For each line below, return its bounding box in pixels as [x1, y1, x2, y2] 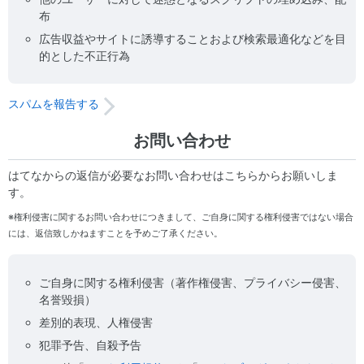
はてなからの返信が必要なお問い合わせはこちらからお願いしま [8, 168, 338, 182]
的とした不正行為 [39, 49, 130, 63]
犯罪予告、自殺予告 [39, 338, 141, 352]
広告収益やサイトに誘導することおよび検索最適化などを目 [39, 32, 346, 45]
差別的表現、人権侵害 [39, 315, 153, 329]
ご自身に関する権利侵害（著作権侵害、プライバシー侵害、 [39, 275, 346, 289]
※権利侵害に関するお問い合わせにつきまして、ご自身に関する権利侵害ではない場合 [8, 211, 353, 223]
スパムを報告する [8, 97, 99, 110]
